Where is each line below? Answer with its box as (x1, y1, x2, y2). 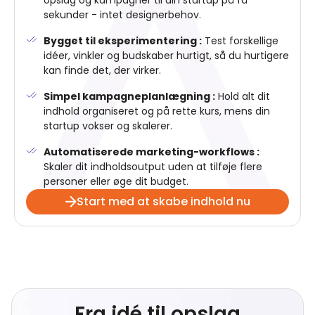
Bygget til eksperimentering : (44, 34, 202, 49)
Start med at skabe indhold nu (76, 193, 250, 210)
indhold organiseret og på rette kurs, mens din (44, 104, 270, 119)
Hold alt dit (215, 89, 270, 104)
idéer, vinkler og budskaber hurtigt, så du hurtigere (44, 49, 289, 63)
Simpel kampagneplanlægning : (44, 89, 215, 104)
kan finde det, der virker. (44, 63, 161, 78)
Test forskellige (202, 34, 278, 49)
